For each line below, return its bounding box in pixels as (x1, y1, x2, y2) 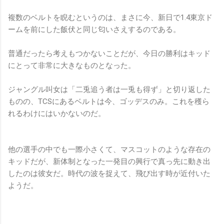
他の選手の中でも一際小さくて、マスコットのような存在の (8, 144, 210, 154)
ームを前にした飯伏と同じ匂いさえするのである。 (8, 24, 180, 34)
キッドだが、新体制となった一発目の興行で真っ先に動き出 (8, 156, 210, 166)
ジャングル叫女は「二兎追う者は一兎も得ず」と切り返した (8, 84, 210, 94)
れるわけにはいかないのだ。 (8, 108, 105, 118)
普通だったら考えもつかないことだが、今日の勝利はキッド (8, 48, 210, 58)
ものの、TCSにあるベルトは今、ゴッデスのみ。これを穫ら (8, 96, 209, 106)
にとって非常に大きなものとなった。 (8, 60, 135, 70)
